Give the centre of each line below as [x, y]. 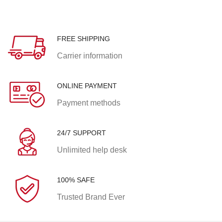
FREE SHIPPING [83, 38]
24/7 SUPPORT [82, 133]
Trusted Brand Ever [91, 197]
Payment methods [89, 103]
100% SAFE [76, 180]
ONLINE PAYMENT [87, 85]
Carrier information [90, 55]
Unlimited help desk [92, 150]
